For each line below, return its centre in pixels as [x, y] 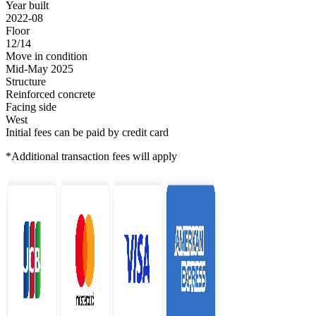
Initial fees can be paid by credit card [87, 133]
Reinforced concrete [50, 95]
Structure [26, 82]
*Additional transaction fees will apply [91, 157]
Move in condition [47, 56]
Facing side [31, 107]
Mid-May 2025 [39, 69]
